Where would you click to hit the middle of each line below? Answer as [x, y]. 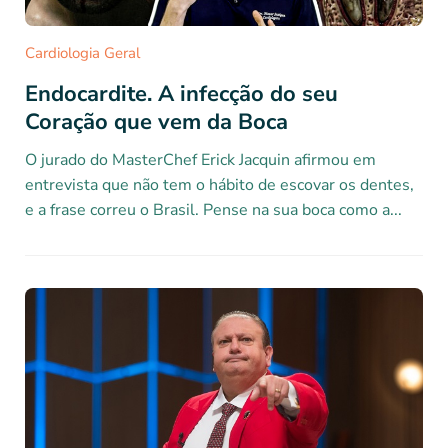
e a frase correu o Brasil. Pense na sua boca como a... [213, 210]
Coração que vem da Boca [159, 122]
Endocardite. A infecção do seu [181, 94]
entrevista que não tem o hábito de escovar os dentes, [219, 185]
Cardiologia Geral [82, 53]
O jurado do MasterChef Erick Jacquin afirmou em [200, 160]
